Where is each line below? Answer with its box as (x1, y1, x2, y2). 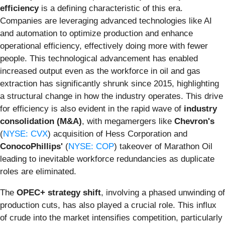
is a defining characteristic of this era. (39, 3, 183, 13)
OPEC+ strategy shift (17, 187, 101, 197)
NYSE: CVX (3, 129, 48, 139)
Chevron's (174, 116, 214, 126)
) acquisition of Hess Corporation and (48, 129, 187, 139)
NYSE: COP (68, 141, 114, 151)
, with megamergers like (82, 116, 174, 126)
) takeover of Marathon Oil (114, 141, 212, 151)
